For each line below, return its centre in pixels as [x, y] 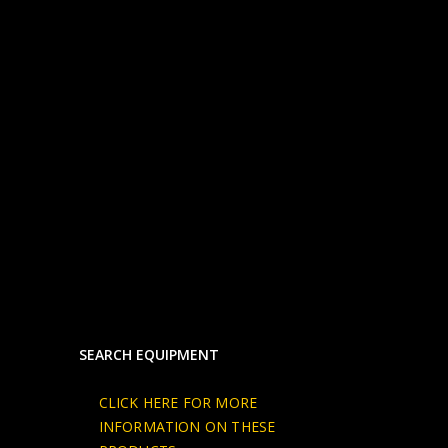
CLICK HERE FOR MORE [178, 402]
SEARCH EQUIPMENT [148, 354]
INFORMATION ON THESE [187, 426]
